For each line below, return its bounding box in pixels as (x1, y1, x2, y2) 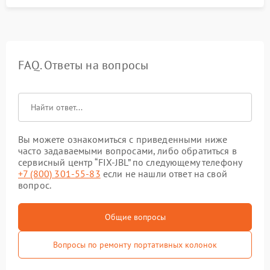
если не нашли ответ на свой (100, 168, 227, 180)
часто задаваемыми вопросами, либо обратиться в (18, 145, 237, 157)
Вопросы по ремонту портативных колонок (53, 239, 217, 250)
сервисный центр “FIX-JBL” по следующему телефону (18, 156, 242, 168)
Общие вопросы (104, 212, 166, 222)
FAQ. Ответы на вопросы (18, 57, 149, 73)
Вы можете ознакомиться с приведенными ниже (18, 133, 228, 145)
